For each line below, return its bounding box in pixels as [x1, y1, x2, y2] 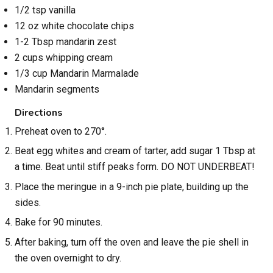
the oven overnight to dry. [15, 252, 121, 264]
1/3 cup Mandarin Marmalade [15, 68, 139, 80]
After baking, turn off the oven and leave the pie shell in [15, 236, 249, 248]
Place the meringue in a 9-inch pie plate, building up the [15, 180, 249, 193]
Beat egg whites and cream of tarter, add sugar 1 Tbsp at [15, 145, 255, 157]
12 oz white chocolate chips [15, 20, 134, 32]
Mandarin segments [15, 83, 99, 96]
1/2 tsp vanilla [15, 4, 76, 16]
